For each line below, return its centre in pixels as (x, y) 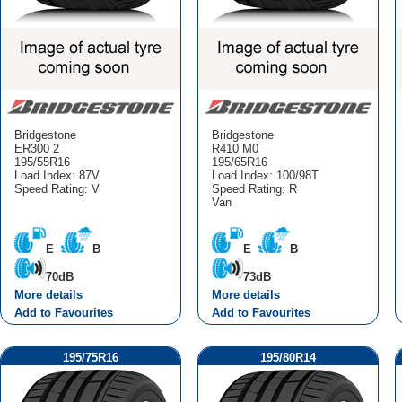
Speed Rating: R (254, 188)
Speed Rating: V (57, 188)
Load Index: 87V (57, 175)
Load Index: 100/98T (265, 175)
